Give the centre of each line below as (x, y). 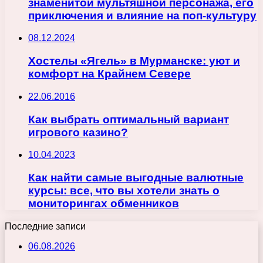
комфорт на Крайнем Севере (109, 74)
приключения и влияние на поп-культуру (142, 15)
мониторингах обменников (104, 204)
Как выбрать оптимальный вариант (129, 119)
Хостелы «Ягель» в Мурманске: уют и (134, 61)
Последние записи (45, 226)
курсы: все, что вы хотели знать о (124, 191)
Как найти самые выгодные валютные (136, 178)
